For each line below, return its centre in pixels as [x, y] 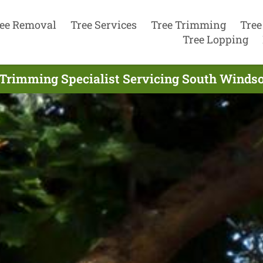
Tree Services [103, 24]
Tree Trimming [188, 24]
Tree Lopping [215, 39]
